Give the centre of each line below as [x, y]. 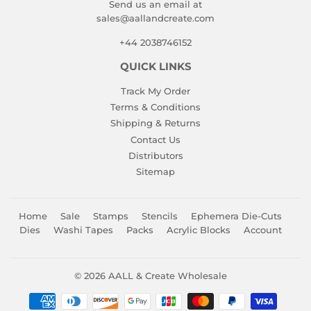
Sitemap [155, 172]
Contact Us [155, 139]
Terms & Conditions [155, 107]
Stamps [111, 216]
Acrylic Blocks [198, 230]
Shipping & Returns [155, 123]
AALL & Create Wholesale [167, 276]
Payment [176, 300]
